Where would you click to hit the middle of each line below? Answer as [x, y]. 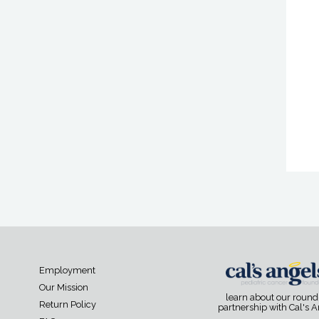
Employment [67, 271]
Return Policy [68, 305]
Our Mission [64, 288]
